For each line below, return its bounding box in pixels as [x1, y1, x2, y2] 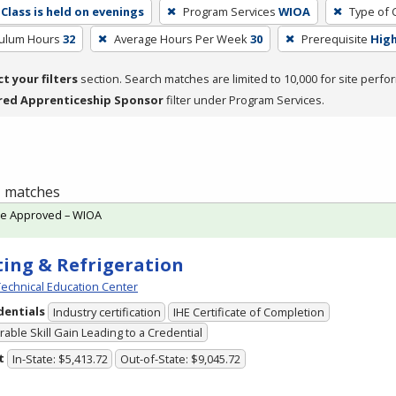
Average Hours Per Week [113, 30, 247, 47]
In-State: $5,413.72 [11, 351, 108, 368]
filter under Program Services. [164, 91, 324, 108]
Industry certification [52, 304, 161, 321]
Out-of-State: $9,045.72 [120, 351, 241, 368]
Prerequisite [301, 30, 368, 47]
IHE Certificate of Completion [173, 304, 325, 321]
